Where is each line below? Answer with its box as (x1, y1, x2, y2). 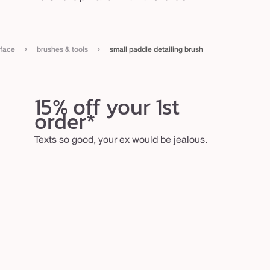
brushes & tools (37, 46, 88, 53)
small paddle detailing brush (110, 46, 203, 53)
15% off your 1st (34, 90, 180, 123)
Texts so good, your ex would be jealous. (34, 136, 207, 145)
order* (34, 104, 96, 137)
